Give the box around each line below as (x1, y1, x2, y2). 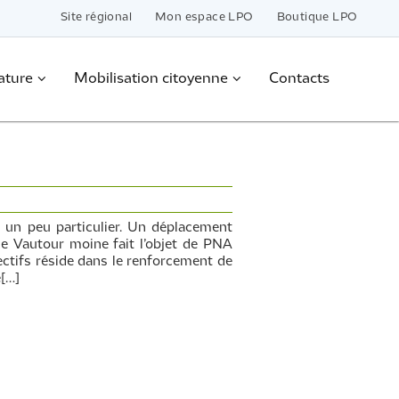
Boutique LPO (276, 12, 358, 22)
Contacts (268, 72, 330, 85)
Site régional (60, 12, 132, 22)
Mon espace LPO (154, 12, 254, 22)
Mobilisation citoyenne (73, 72, 228, 85)
